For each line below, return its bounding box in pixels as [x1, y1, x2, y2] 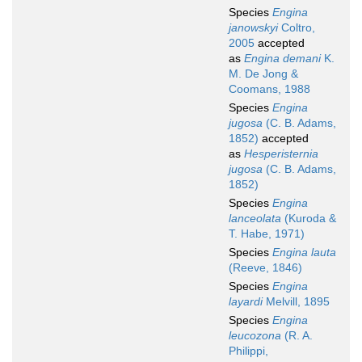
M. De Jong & [229, 67, 298, 81]
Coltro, [278, 21, 315, 35]
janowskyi [229, 21, 278, 35]
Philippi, [229, 344, 268, 358]
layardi [229, 295, 263, 309]
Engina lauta [272, 246, 336, 259]
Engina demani [244, 52, 321, 65]
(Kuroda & [281, 212, 336, 225]
